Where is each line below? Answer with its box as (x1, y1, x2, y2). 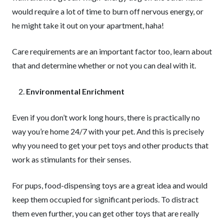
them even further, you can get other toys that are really (12, 208, 199, 218)
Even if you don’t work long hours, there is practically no (12, 112, 200, 122)
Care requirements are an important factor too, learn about (12, 46, 212, 56)
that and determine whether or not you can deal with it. (12, 60, 196, 70)
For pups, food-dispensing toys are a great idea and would (12, 180, 207, 190)
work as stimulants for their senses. (12, 154, 131, 164)
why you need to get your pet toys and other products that (12, 140, 208, 150)
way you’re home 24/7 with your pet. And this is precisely (12, 126, 204, 136)
